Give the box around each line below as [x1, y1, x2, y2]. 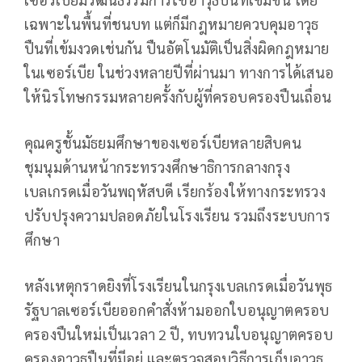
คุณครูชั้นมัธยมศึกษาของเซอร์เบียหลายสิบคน [24, 133, 301, 153]
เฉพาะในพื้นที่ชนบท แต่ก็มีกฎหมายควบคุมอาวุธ [24, 15, 319, 34]
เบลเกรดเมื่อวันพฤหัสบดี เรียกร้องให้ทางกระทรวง [24, 182, 326, 201]
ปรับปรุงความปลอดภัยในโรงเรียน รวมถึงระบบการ [24, 206, 330, 225]
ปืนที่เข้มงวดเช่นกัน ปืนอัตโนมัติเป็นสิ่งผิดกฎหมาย [24, 39, 330, 58]
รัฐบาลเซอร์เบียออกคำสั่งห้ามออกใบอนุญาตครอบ [24, 301, 330, 320]
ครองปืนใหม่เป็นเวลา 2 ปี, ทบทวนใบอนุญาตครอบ [24, 325, 333, 344]
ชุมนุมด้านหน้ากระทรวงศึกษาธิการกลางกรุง [24, 158, 290, 177]
